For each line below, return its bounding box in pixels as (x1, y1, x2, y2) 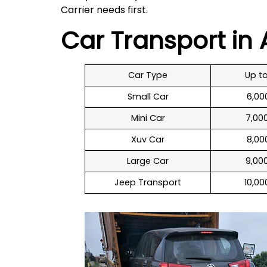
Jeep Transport (114, 176, 181, 188)
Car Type (128, 69, 167, 81)
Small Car (127, 90, 169, 103)
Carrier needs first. (61, 3, 148, 17)
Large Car (127, 154, 169, 167)
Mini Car (131, 111, 165, 124)
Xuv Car (131, 133, 164, 145)
